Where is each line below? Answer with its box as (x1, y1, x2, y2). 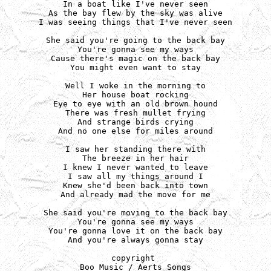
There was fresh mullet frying (65, 108, 206, 117)
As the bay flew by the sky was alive (48, 8, 223, 18)
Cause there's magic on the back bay (51, 54, 220, 63)
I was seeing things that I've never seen (39, 18, 232, 27)
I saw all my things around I (68, 172, 203, 181)
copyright (111, 253, 160, 263)
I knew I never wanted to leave (63, 163, 208, 172)
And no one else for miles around (58, 126, 213, 135)
